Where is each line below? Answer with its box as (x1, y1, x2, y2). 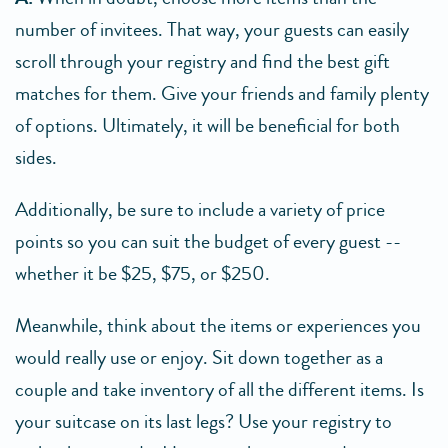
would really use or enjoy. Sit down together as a (15, 343, 383, 372)
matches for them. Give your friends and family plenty (15, 79, 429, 108)
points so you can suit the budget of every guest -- (15, 227, 401, 256)
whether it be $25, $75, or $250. (15, 259, 270, 288)
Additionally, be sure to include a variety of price (15, 195, 385, 224)
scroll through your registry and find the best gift (15, 47, 390, 76)
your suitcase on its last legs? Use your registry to (15, 407, 392, 436)
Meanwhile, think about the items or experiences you (15, 311, 421, 340)
